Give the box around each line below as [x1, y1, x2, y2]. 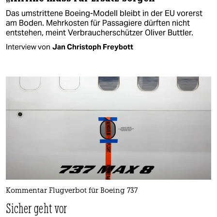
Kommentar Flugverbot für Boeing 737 [6, 187, 138, 195]
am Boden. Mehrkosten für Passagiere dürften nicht [6, 18, 190, 29]
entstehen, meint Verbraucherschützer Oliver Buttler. [6, 28, 193, 38]
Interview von [6, 42, 50, 52]
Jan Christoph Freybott [52, 42, 133, 52]
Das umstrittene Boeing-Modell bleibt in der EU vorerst [6, 8, 202, 19]
